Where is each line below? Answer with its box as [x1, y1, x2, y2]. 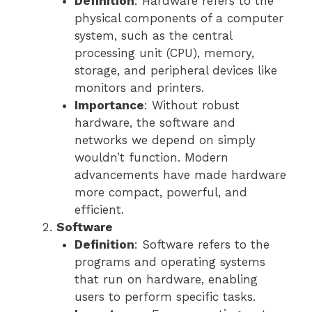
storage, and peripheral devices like [74, 63, 277, 78]
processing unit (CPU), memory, [74, 46, 254, 61]
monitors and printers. [74, 81, 204, 95]
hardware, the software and [74, 116, 235, 130]
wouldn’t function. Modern [74, 150, 228, 165]
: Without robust [143, 98, 240, 113]
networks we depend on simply [74, 133, 256, 148]
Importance [74, 98, 144, 113]
